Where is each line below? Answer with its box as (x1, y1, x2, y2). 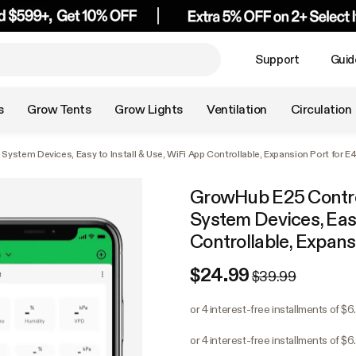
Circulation (290, 102, 352, 117)
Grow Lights (114, 102, 183, 117)
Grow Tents (27, 102, 91, 117)
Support (255, 52, 300, 66)
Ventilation (206, 102, 267, 117)
